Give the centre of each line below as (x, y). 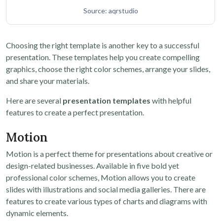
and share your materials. (48, 81)
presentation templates (107, 101)
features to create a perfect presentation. (75, 112)
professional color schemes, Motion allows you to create (101, 178)
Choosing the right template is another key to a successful (103, 45)
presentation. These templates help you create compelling (103, 57)
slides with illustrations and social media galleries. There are (106, 189)
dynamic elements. (37, 213)
